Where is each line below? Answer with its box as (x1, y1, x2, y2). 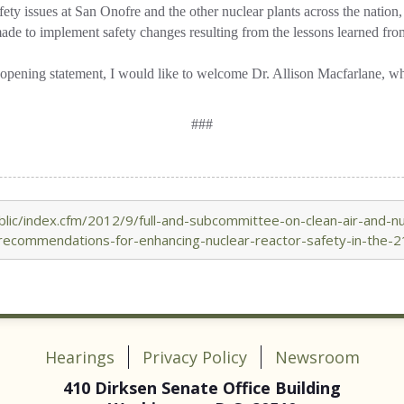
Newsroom (274, 346, 360, 368)
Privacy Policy (142, 346, 247, 368)
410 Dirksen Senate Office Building (63, 377, 341, 399)
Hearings (44, 346, 115, 368)
